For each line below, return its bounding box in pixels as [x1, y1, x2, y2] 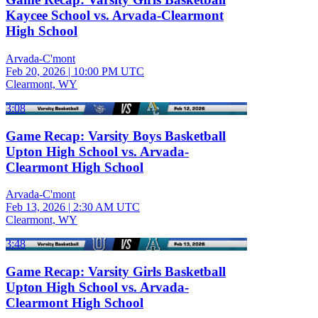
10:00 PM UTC [73, 65, 144, 77]
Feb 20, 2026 [6, 65, 65, 77]
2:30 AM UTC [73, 201, 140, 214]
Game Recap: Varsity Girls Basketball [6, 264, 226, 279]
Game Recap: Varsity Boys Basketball [6, 128, 226, 143]
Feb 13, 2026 [6, 201, 65, 214]
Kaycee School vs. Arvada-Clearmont [6, 8, 224, 23]
